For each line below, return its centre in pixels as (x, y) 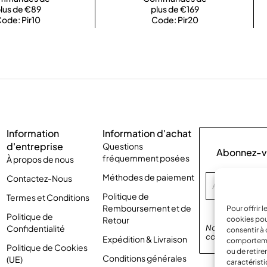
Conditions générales (145, 258)
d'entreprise (35, 146)
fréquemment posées (146, 158)
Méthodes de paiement (149, 177)
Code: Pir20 (175, 20)
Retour (116, 220)
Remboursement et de (147, 208)
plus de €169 (175, 9)
